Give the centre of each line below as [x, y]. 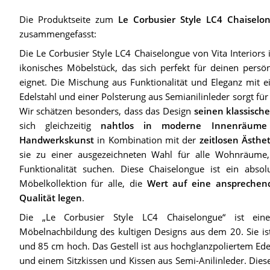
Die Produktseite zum [68, 19]
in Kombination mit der [146, 140]
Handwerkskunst [56, 140]
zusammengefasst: [58, 33]
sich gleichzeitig [60, 125]
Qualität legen [50, 197]
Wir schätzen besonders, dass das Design [106, 111]
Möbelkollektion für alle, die [83, 183]
